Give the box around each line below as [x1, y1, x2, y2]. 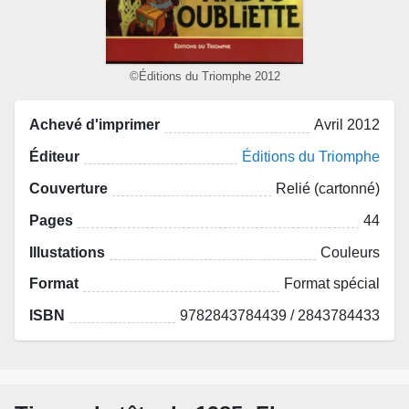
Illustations [29, 244, 105, 260]
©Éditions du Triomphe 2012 [129, 69, 280, 84]
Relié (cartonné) [276, 181, 380, 197]
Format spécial [284, 276, 380, 292]
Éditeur [29, 149, 79, 165]
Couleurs [320, 244, 380, 260]
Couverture [29, 181, 108, 197]
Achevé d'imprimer [29, 117, 160, 133]
